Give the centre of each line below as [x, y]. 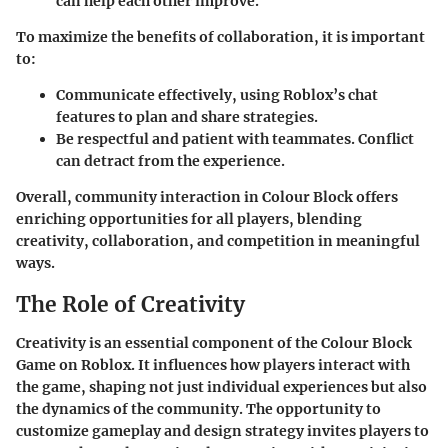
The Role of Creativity [130, 305]
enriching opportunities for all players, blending [189, 219]
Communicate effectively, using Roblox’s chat [217, 95]
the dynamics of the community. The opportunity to [198, 408]
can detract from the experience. [170, 161]
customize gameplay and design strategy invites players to [222, 430]
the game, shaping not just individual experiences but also [221, 386]
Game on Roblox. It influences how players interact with [213, 364]
